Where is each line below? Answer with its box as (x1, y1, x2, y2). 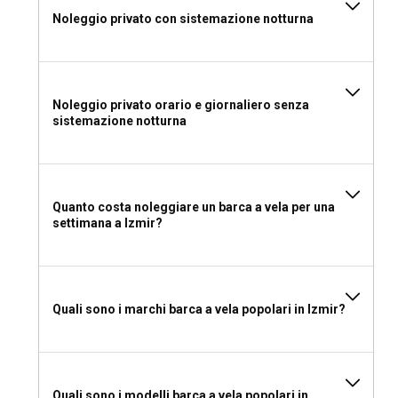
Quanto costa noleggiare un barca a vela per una (52, 200, 335, 215)
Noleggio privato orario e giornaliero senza (52, 98, 309, 113)
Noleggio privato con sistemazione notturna (52, 12, 314, 27)
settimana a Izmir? (52, 216, 163, 231)
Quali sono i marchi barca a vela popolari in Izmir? (52, 302, 346, 317)
